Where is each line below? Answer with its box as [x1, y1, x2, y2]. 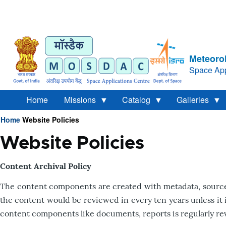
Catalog [122, 94, 150, 105]
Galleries [177, 94, 209, 105]
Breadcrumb [5, 128, 78, 140]
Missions [64, 94, 96, 105]
